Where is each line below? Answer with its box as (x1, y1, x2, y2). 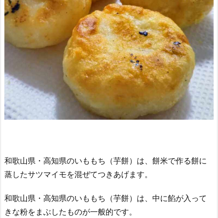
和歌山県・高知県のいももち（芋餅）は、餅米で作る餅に (4, 156, 207, 166)
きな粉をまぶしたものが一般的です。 (4, 206, 137, 217)
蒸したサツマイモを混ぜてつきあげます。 (4, 169, 152, 180)
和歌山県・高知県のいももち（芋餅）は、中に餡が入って (4, 193, 207, 203)
